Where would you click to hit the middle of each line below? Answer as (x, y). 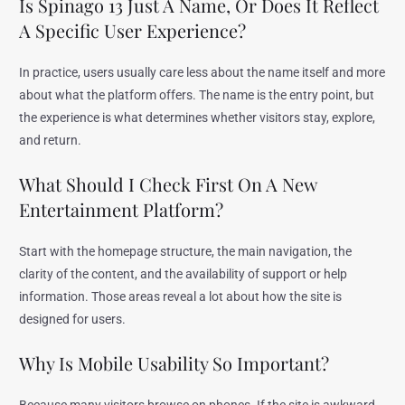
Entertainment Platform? (122, 210)
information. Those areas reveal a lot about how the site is (181, 297)
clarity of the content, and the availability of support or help (184, 274)
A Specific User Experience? (133, 31)
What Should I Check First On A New (168, 184)
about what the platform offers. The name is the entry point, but (197, 95)
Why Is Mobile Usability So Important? (174, 363)
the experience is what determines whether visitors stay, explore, (198, 118)
